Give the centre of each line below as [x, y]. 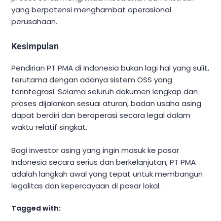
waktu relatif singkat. [49, 127]
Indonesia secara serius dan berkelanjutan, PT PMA [104, 162]
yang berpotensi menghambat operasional [91, 10]
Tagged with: [36, 208]
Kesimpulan [35, 46]
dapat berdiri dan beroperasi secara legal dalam [101, 115]
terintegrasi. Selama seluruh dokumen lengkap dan [105, 92]
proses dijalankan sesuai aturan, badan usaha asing [106, 104]
